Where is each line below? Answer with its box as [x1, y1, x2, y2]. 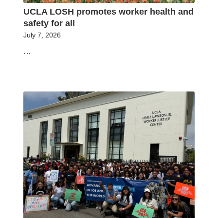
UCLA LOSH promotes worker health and [23, 7, 194, 17]
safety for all [23, 18, 75, 29]
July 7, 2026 [23, 31, 61, 39]
